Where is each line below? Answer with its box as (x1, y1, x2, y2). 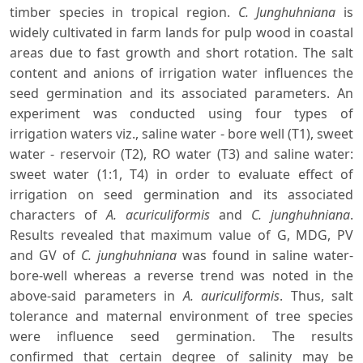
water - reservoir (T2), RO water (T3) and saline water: (10, 145, 353, 164)
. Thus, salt (280, 287, 353, 305)
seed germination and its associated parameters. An (10, 84, 353, 103)
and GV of (10, 246, 81, 265)
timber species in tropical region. (10, 3, 238, 22)
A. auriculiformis (182, 287, 280, 305)
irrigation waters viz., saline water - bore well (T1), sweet (10, 125, 353, 143)
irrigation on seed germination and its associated (10, 186, 353, 204)
